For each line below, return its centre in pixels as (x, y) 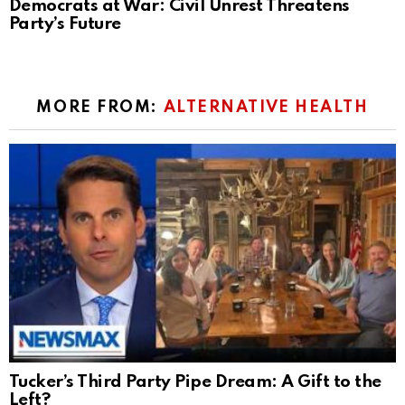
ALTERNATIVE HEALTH (266, 108)
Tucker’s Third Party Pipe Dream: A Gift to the (195, 382)
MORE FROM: (100, 108)
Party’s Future (65, 24)
